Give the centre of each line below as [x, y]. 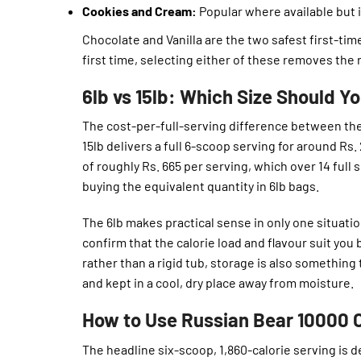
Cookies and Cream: [139, 10]
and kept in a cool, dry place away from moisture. [218, 283]
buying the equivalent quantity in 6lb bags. [201, 186]
